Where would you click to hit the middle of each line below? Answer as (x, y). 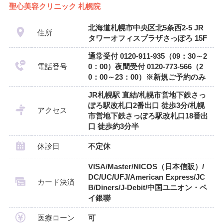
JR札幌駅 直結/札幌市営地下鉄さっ (147, 95)
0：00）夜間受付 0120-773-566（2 (145, 67)
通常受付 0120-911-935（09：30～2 (147, 56)
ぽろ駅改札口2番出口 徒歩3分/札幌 (146, 106)
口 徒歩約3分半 (113, 127)
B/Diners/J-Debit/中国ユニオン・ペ (147, 188)
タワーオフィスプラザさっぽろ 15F (147, 39)
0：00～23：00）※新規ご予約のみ (147, 77)
